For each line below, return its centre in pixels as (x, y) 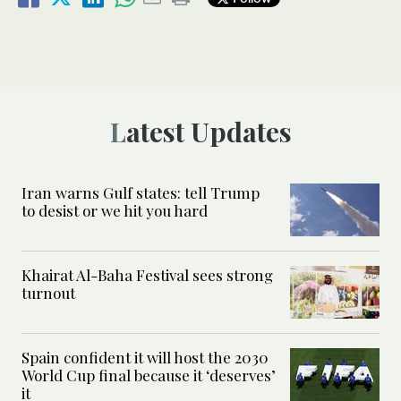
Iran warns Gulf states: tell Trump (141, 193)
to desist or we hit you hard (115, 211)
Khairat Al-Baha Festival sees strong (147, 275)
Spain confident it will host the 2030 (145, 358)
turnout (50, 293)
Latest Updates (209, 132)
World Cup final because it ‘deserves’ (149, 375)
